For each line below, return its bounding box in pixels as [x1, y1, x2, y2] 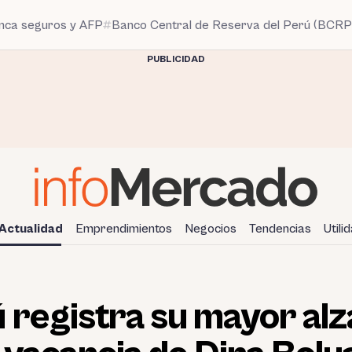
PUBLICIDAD [147, 54, 205, 64]
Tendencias [249, 221, 311, 236]
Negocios [185, 221, 236, 236]
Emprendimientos [75, 221, 172, 236]
